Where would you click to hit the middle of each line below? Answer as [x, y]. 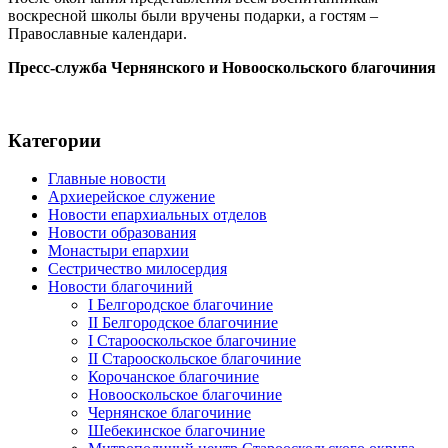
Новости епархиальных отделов [157, 215]
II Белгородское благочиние [183, 323]
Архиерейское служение [131, 197]
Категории [54, 140]
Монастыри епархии [118, 251]
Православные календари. [97, 33]
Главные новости [107, 179]
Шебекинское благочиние [176, 431]
